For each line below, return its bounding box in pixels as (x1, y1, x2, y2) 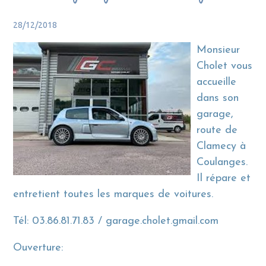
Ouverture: (13, 242, 64, 254)
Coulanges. (197, 157, 248, 169)
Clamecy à (197, 141, 246, 153)
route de (197, 125, 238, 137)
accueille (197, 77, 237, 88)
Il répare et (197, 173, 251, 185)
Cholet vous (197, 61, 253, 72)
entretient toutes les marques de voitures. (13, 189, 214, 201)
